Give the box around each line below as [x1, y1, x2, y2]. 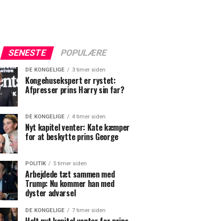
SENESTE [6, 48, 47, 58]
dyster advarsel [25, 187, 76, 199]
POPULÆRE [59, 48, 108, 58]
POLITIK [25, 160, 46, 167]
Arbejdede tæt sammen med [25, 168, 115, 180]
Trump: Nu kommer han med [25, 178, 114, 189]
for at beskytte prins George [25, 131, 119, 143]
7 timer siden [72, 207, 106, 214]
